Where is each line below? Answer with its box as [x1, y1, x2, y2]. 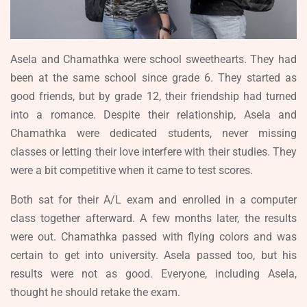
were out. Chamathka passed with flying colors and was [10, 230, 297, 243]
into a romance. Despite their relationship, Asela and [10, 108, 297, 121]
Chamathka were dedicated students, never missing [10, 126, 297, 140]
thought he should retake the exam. [10, 285, 180, 299]
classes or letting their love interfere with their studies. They [10, 145, 297, 158]
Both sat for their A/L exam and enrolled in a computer [10, 193, 297, 206]
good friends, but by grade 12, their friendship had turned [10, 89, 297, 103]
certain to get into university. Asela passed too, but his [10, 248, 297, 262]
